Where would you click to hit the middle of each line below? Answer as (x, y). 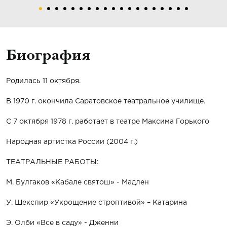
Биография (48, 56)
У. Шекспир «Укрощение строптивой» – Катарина (97, 203)
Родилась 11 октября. (43, 81)
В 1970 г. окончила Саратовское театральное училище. (106, 101)
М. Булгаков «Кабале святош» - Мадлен (78, 182)
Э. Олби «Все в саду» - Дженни (62, 223)
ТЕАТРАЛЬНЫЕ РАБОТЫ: (52, 162)
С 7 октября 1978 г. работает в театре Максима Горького (108, 122)
